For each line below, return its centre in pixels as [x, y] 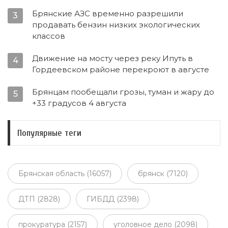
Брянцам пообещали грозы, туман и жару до [123, 92]
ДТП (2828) [39, 199]
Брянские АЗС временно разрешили [108, 14]
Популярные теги [49, 133]
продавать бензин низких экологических [116, 25]
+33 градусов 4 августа [79, 103]
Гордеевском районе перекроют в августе [121, 70]
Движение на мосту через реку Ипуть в [112, 59]
